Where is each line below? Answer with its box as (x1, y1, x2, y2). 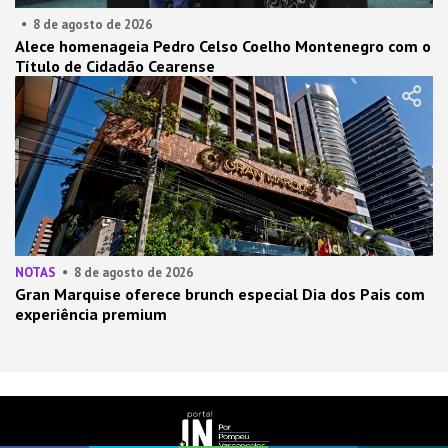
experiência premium (15, 304, 167, 324)
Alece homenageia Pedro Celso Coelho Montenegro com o (15, 36, 431, 56)
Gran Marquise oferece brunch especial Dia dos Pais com (15, 284, 425, 304)
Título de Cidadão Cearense (15, 56, 215, 76)
